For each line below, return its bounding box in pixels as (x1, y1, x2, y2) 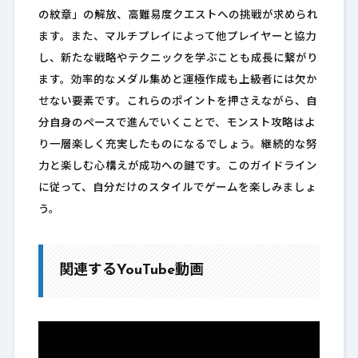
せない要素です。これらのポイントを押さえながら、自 (38, 97, 317, 108)
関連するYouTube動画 (58, 263, 204, 279)
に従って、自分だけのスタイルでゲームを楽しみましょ (38, 183, 316, 194)
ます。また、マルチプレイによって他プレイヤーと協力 (38, 32, 316, 43)
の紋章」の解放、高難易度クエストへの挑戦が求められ (38, 10, 318, 22)
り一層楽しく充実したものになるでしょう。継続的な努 (38, 140, 317, 151)
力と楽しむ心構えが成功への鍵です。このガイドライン (38, 161, 317, 173)
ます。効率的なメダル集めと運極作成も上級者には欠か (38, 75, 317, 86)
